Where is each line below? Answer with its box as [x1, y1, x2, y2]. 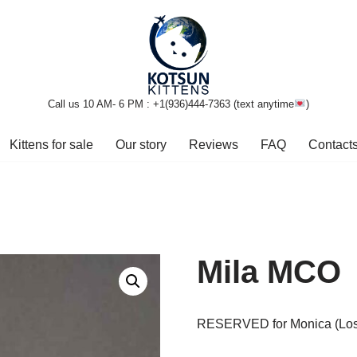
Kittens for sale [9, 137, 93, 151]
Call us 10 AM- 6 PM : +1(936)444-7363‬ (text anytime [47, 97, 294, 110]
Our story [115, 137, 167, 151]
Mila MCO [196, 253, 341, 289]
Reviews [188, 137, 238, 151]
